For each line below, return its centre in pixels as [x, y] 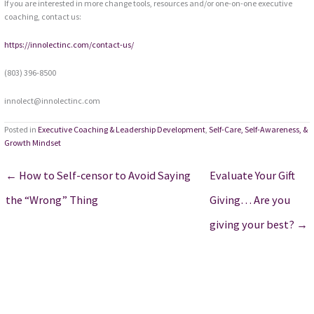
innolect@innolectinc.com [53, 101]
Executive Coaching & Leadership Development [122, 130]
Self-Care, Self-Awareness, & [259, 130]
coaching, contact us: [43, 17]
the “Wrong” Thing [52, 200]
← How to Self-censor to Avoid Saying [98, 176]
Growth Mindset [33, 143]
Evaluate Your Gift [252, 176]
